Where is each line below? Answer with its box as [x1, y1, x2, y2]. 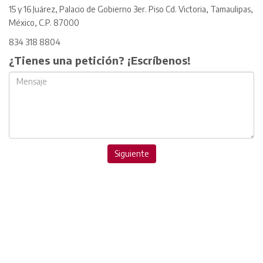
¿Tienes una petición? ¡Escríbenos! [9, 53, 191, 68]
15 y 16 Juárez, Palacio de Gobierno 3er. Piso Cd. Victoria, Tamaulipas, [9, 4, 253, 15]
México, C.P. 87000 [9, 18, 79, 28]
